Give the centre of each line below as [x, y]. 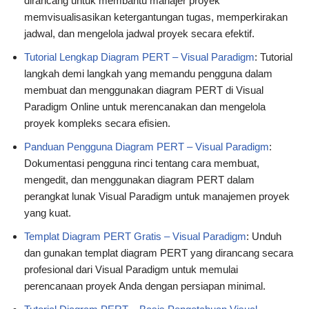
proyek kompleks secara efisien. [97, 123]
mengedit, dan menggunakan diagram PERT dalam [139, 180]
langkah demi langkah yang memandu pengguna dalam [148, 74]
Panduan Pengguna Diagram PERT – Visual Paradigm [147, 147]
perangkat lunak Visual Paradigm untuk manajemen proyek [157, 197]
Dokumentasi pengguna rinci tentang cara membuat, [142, 163]
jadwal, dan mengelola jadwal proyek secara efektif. [139, 34]
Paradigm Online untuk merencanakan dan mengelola [145, 107]
